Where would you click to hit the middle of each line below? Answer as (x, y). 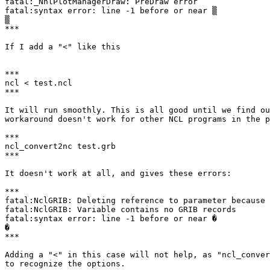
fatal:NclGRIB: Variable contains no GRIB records (121, 210)
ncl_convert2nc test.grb (60, 146)
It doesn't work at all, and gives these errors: (118, 174)
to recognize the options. (65, 264)
